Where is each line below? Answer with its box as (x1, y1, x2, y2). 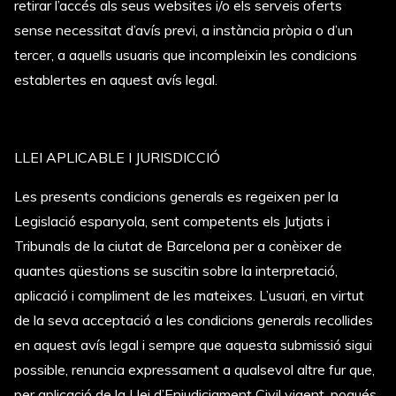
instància (213, 21, 270, 39)
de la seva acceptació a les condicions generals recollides (14, 311, 373, 329)
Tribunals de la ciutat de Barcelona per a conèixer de (14, 237, 342, 255)
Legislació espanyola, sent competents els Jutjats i (14, 212, 330, 230)
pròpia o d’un (270, 21, 353, 39)
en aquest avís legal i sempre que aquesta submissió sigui (14, 336, 372, 354)
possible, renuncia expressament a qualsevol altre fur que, (14, 361, 375, 378)
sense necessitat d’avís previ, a (14, 21, 213, 39)
